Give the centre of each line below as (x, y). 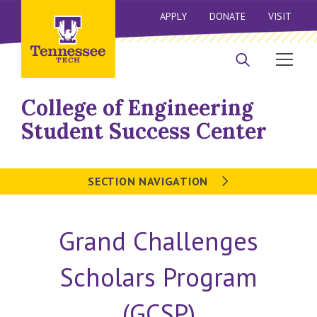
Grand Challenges (158, 241)
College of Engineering (137, 108)
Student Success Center (144, 131)
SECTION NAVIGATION (150, 181)
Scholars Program (158, 277)
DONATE (227, 17)
